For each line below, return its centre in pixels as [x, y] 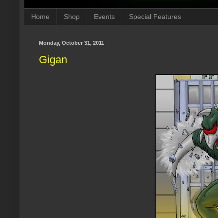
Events [104, 17]
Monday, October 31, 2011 [72, 43]
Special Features [155, 17]
